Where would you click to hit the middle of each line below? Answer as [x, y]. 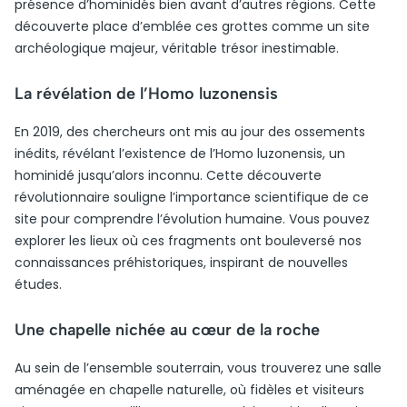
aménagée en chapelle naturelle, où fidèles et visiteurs [189, 390]
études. [38, 284]
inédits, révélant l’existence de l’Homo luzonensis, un [180, 154]
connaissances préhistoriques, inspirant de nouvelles [181, 263]
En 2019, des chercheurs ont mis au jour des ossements [190, 132]
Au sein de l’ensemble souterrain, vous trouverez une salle [198, 368]
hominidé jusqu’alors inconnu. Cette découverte [168, 175]
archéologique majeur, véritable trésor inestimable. [177, 48]
